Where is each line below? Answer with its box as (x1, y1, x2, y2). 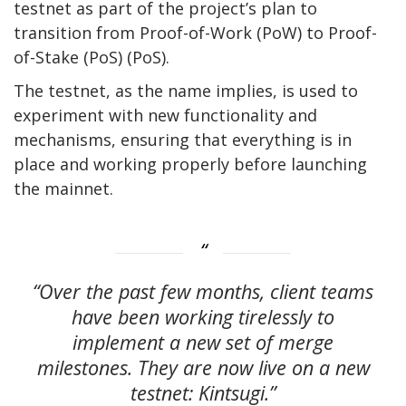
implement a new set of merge (72, 329, 333, 356)
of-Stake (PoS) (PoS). (14, 45, 169, 68)
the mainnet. (14, 177, 113, 199)
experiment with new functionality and (14, 103, 317, 126)
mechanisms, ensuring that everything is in (14, 128, 352, 150)
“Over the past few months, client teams (33, 278, 373, 305)
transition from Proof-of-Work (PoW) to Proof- (14, 21, 377, 43)
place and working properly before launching (14, 152, 367, 175)
